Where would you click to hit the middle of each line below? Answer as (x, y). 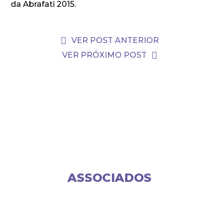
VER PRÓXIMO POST (104, 55)
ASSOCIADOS (109, 178)
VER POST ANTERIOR (115, 40)
